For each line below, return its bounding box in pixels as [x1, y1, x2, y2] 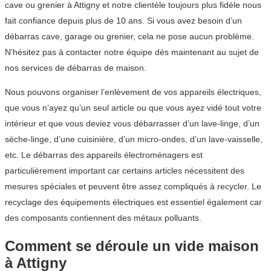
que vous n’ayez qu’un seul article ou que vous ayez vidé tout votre [5, 103, 261, 113]
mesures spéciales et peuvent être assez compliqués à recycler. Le [5, 181, 261, 192]
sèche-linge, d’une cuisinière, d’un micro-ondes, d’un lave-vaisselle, [5, 134, 263, 145]
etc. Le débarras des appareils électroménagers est [5, 150, 203, 160]
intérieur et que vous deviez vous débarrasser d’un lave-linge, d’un [5, 119, 260, 129]
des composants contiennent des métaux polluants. [5, 213, 201, 223]
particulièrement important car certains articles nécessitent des [5, 166, 244, 176]
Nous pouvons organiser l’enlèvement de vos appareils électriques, [5, 87, 261, 97]
